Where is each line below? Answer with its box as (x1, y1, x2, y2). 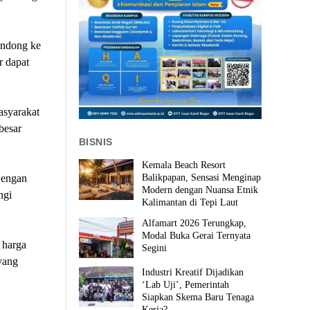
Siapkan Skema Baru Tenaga (142, 292, 255, 303)
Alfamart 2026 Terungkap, (142, 217, 247, 228)
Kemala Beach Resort (142, 159, 226, 170)
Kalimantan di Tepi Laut (142, 197, 239, 208)
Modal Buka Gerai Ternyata (142, 230, 251, 241)
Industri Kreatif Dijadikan (142, 267, 244, 278)
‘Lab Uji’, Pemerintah (142, 280, 230, 291)
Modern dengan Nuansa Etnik (142, 184, 259, 195)
